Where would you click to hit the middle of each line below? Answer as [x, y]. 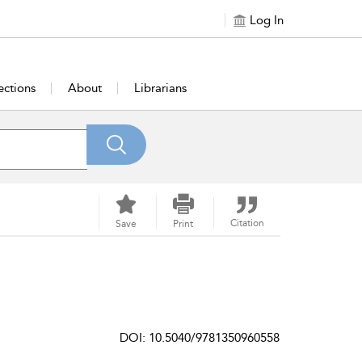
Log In [267, 20]
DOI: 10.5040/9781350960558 [200, 338]
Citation [247, 223]
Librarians [161, 88]
